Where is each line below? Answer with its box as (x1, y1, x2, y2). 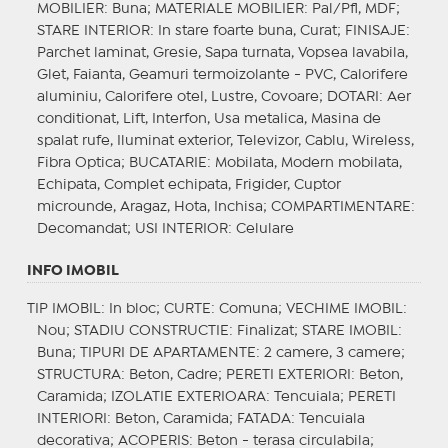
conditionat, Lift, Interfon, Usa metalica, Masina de (36, 112, 381, 125)
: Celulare (227, 222, 294, 235)
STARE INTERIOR (36, 24, 150, 37)
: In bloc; (100, 302, 164, 315)
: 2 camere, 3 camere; (255, 346, 405, 359)
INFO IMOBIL (26, 264, 119, 277)
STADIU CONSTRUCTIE (73, 324, 229, 337)
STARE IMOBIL (301, 324, 398, 337)
